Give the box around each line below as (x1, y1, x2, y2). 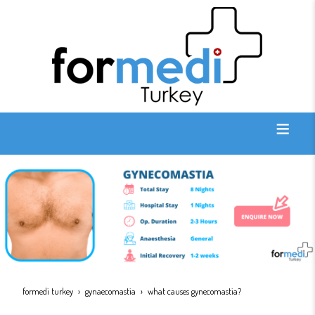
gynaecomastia (85, 285, 136, 297)
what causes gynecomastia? (148, 285, 241, 297)
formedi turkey (22, 285, 73, 297)
